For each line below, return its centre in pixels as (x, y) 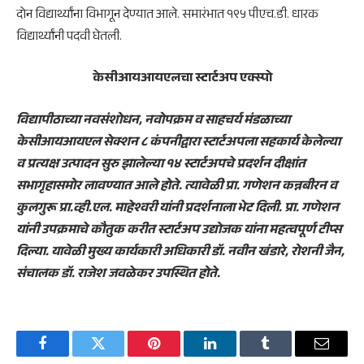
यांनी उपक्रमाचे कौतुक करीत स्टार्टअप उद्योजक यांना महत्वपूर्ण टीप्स (179, 232)
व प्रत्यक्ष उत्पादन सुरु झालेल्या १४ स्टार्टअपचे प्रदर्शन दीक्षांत (161, 166)
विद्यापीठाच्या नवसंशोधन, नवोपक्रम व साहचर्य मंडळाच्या (153, 122)
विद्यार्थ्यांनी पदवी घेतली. (69, 37)
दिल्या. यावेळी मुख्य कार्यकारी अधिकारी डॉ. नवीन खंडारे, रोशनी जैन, (180, 253)
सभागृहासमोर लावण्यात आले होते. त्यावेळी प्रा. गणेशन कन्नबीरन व (177, 188)
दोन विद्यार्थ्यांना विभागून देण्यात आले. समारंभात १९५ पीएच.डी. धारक (167, 15)
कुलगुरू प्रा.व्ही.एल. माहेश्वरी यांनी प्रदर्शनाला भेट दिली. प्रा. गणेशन (178, 210)
